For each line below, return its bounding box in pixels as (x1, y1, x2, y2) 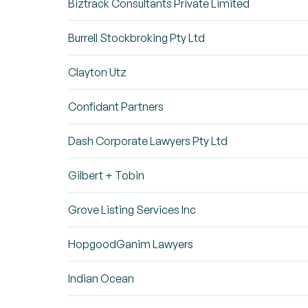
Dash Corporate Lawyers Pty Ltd (68, 134, 228, 148)
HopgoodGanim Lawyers (68, 237, 193, 251)
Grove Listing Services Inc (68, 203, 196, 217)
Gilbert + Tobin (68, 168, 144, 182)
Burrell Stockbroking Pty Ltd (68, 31, 205, 45)
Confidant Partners (68, 100, 164, 113)
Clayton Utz (68, 65, 126, 79)
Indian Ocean (68, 272, 134, 285)
